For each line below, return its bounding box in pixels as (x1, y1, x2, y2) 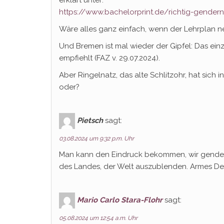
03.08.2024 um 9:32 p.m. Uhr (59, 135, 134, 142)
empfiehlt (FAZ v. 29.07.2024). (59, 53, 160, 62)
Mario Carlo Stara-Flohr (77, 195, 162, 204)
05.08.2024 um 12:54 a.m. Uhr (59, 214, 137, 221)
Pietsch (77, 115, 103, 125)
